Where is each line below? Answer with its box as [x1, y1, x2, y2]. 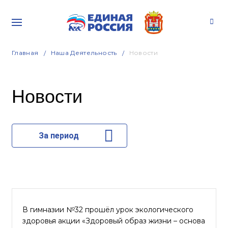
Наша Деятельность [50, 49, 117, 56]
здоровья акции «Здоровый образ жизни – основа [22, 216, 205, 225]
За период [38, 131, 79, 140]
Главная [12, 49, 39, 56]
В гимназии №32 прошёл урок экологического [22, 205, 193, 214]
